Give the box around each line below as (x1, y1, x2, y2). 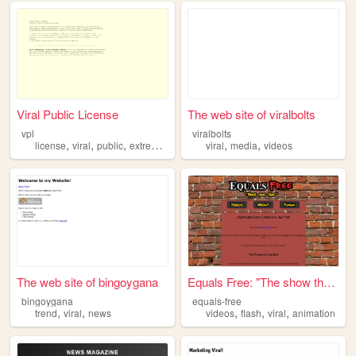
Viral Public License (17, 105, 119, 122)
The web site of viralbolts (188, 105, 316, 122)
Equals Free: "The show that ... (323, 273, 336, 290)
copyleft (175, 138, 208, 153)
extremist (130, 138, 151, 153)
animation (292, 306, 336, 320)
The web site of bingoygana (17, 273, 159, 290)
